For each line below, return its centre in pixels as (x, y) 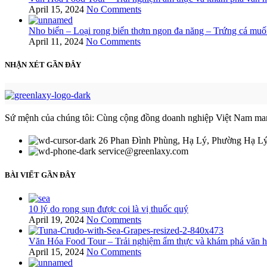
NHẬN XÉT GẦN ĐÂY (43, 65)
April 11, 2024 (56, 41)
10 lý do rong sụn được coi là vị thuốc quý (108, 209)
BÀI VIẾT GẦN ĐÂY (40, 175)
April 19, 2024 (56, 219)
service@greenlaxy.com (143, 151)
